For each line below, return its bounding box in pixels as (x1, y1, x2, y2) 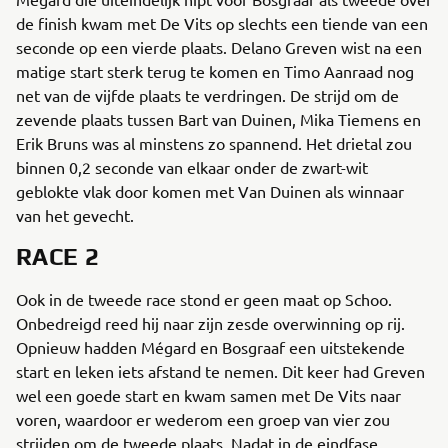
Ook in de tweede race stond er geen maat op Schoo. (16, 289, 392, 309)
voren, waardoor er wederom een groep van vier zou (16, 409, 390, 429)
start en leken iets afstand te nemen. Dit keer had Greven (16, 361, 425, 381)
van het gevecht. (16, 205, 134, 225)
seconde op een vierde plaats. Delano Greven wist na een (16, 37, 422, 57)
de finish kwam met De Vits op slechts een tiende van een (16, 13, 428, 33)
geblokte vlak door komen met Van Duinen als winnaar (16, 181, 404, 201)
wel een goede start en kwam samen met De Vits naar (16, 385, 401, 405)
